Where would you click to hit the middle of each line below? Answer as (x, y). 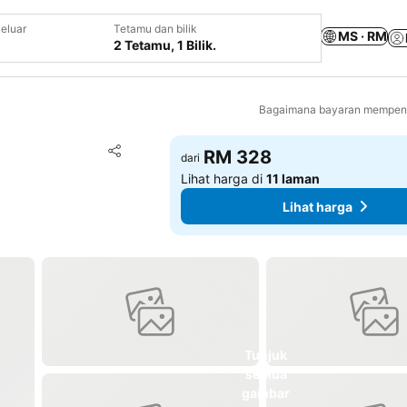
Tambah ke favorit (192, 149)
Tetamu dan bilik (155, 29)
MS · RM (362, 35)
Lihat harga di (224, 179)
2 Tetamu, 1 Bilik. (165, 45)
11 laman (293, 179)
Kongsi (128, 159)
